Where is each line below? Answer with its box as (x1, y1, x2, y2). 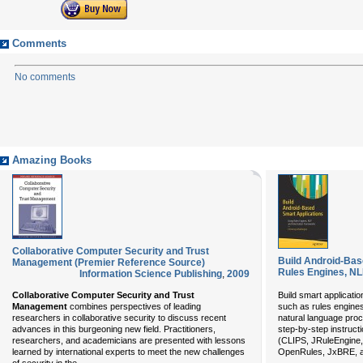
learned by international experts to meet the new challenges (12, 347, 245, 357)
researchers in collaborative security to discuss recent (12, 313, 226, 322)
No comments (15, 71, 75, 83)
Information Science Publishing (79, 268, 222, 280)
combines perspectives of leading (67, 301, 201, 311)
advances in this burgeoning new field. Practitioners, (12, 324, 216, 334)
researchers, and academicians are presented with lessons (12, 335, 246, 345)
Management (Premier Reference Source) (12, 257, 205, 268)
